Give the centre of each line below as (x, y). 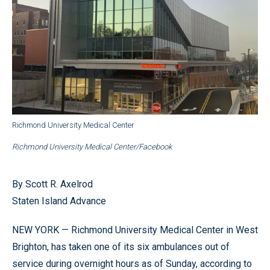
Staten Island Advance (59, 201)
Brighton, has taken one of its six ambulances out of (121, 246)
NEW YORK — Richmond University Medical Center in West (135, 230)
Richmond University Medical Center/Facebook (92, 146)
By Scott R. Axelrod (52, 184)
